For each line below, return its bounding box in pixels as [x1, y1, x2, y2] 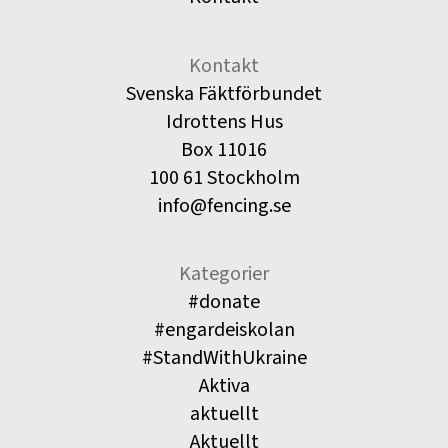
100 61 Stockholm [148, 163, 300, 192]
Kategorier [179, 259, 269, 288]
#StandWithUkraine [141, 343, 307, 372]
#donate [188, 287, 260, 316]
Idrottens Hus [165, 107, 283, 136]
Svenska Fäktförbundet [126, 79, 322, 108]
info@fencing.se [157, 191, 291, 220]
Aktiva [198, 371, 250, 400]
